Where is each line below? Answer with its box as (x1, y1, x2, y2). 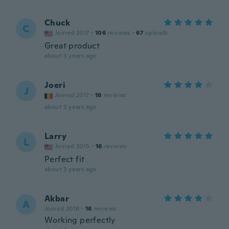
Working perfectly (44, 215, 116, 225)
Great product (44, 40, 100, 51)
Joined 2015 (55, 142, 90, 150)
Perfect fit (44, 154, 85, 165)
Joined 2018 (44, 204, 80, 213)
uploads (145, 29, 168, 37)
